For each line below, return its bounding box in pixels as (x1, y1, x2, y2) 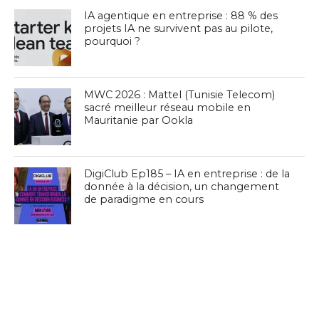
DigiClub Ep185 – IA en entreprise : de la (84, 167, 291, 181)
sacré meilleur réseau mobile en (84, 101, 251, 115)
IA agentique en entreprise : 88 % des (84, 9, 278, 23)
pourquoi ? (84, 35, 141, 48)
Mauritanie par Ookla (84, 114, 194, 127)
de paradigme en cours (84, 193, 204, 206)
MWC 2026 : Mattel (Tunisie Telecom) (84, 88, 276, 102)
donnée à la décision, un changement (84, 180, 280, 194)
